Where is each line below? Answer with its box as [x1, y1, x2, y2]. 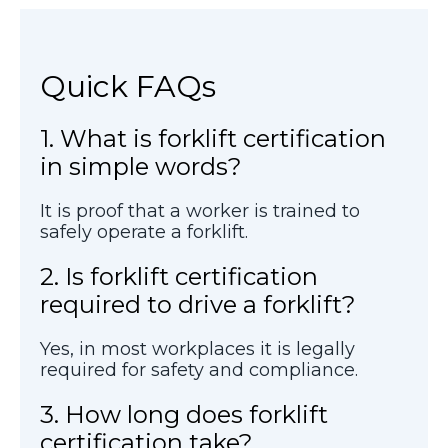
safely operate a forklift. [40, 220, 248, 243]
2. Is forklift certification [40, 261, 318, 291]
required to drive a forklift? [40, 289, 356, 319]
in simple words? [40, 151, 242, 181]
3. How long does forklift [40, 399, 328, 429]
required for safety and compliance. [40, 358, 358, 381]
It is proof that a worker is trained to [40, 199, 360, 222]
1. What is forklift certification [40, 123, 386, 153]
